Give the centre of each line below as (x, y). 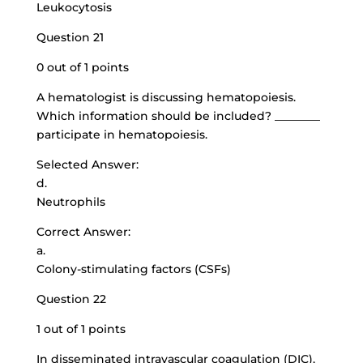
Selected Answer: (87, 164)
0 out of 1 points (82, 67)
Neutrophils (70, 202)
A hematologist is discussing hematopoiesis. (166, 97)
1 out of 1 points (81, 329)
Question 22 (71, 299)
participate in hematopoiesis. (122, 135)
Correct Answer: (83, 232)
